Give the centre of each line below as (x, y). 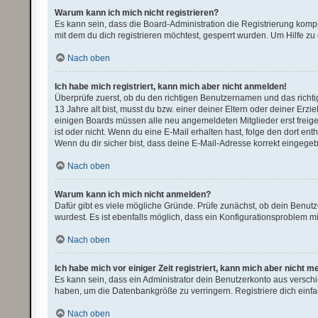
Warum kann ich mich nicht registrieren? (137, 13)
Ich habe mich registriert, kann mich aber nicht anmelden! (171, 87)
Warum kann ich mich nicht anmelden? (133, 194)
